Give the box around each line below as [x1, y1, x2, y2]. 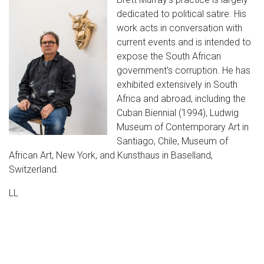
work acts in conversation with [117, 22, 243, 34]
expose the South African [117, 51, 222, 62]
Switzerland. [9, 164, 59, 175]
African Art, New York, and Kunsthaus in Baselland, [9, 150, 213, 161]
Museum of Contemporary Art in [117, 121, 249, 133]
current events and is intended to [117, 37, 252, 48]
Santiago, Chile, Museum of [117, 136, 229, 147]
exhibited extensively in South [117, 79, 238, 90]
